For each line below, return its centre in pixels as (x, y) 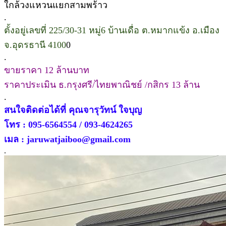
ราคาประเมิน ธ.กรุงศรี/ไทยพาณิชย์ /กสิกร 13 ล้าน (102, 84)
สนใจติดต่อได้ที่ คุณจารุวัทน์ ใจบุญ (73, 110)
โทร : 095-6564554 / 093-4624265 (68, 124)
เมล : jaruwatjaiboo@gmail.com (67, 139)
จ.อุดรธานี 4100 (35, 45)
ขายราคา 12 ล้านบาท (47, 70)
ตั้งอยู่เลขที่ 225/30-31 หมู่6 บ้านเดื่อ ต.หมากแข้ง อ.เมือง (112, 30)
